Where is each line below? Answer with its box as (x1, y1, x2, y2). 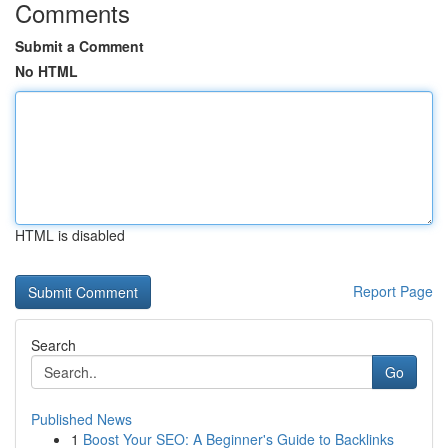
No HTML (15, 61, 78, 81)
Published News (31, 409, 132, 429)
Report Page (353, 281, 433, 301)
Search (31, 335, 76, 355)
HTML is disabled (15, 225, 125, 245)
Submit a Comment (15, 36, 144, 56)
